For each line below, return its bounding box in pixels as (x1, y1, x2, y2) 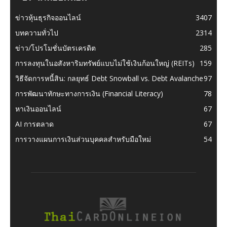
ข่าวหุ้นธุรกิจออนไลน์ (15, 12, 81, 22)
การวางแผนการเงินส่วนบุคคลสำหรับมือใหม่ (15, 134, 151, 144)
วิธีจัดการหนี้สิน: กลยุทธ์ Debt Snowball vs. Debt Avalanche (15, 73, 203, 83)
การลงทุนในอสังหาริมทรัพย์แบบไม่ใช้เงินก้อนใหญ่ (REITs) (15, 58, 195, 68)
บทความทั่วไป (15, 27, 58, 37)
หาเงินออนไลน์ (15, 103, 61, 113)
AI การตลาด (15, 119, 54, 129)
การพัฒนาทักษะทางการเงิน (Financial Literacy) (15, 88, 163, 98)
